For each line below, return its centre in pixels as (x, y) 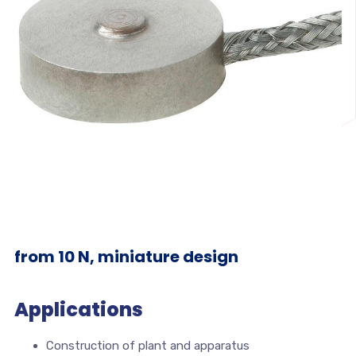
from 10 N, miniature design (126, 257)
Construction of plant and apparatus (147, 346)
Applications (78, 310)
